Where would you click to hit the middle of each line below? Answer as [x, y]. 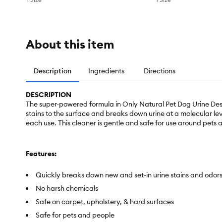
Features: [41, 154]
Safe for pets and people [75, 215]
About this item [70, 44]
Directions [160, 71]
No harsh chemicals [67, 189]
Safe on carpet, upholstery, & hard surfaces [105, 202]
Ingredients [106, 71]
